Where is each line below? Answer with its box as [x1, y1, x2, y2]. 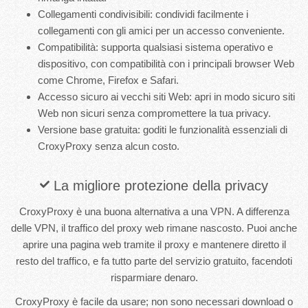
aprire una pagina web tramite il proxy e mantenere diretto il [22, 238, 286, 250]
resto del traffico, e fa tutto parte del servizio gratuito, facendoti [16, 254, 292, 267]
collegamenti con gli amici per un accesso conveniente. [38, 24, 285, 36]
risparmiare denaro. [110, 271, 198, 283]
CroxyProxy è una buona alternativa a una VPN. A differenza [19, 205, 289, 217]
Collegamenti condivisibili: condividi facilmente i [38, 8, 248, 20]
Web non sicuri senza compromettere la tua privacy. [38, 107, 271, 119]
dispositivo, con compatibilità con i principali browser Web [38, 57, 294, 69]
